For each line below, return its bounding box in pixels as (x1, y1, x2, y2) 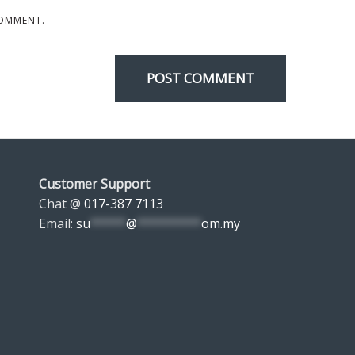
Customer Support (38, 175, 150, 193)
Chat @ (38, 195, 84, 212)
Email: (38, 215, 76, 232)
